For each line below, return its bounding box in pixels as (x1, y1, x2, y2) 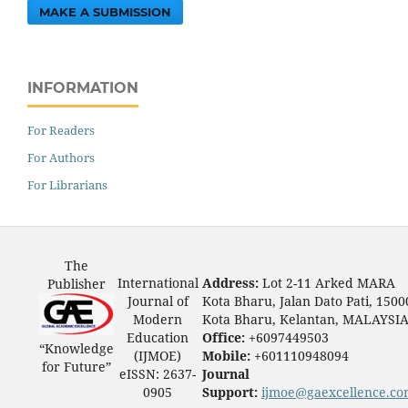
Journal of (127, 292, 189, 311)
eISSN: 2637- (119, 365, 197, 383)
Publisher (46, 275, 106, 293)
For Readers (27, 122, 95, 139)
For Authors (27, 149, 95, 167)
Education (127, 329, 189, 347)
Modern (133, 311, 183, 329)
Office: (201, 329, 249, 347)
